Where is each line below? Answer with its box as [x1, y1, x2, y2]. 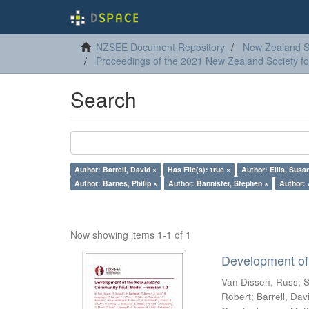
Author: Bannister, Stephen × [168, 178, 268, 188]
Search [70, 84, 137, 114]
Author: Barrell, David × [74, 164, 157, 175]
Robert [221, 290, 252, 303]
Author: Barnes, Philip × [74, 178, 157, 188]
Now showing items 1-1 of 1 [70, 228, 191, 241]
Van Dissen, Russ [221, 275, 299, 288]
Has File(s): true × [168, 164, 230, 175]
